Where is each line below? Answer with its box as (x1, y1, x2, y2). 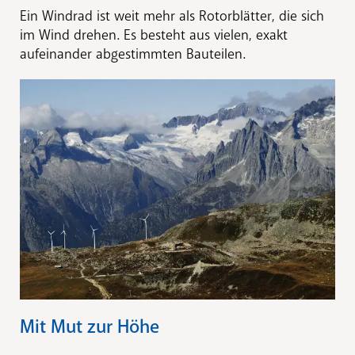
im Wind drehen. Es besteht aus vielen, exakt (20, 25, 288, 44)
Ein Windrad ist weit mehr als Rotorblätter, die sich (20, 6, 324, 25)
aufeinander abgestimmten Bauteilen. (20, 44, 246, 63)
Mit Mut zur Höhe (20, 315, 159, 339)
